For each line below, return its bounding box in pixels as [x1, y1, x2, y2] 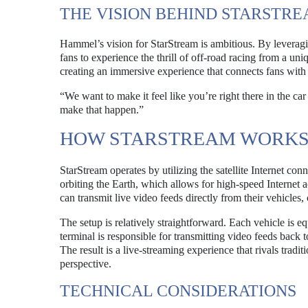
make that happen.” [60, 104, 144, 115]
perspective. [60, 258, 111, 269]
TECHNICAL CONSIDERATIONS [60, 282, 296, 300]
